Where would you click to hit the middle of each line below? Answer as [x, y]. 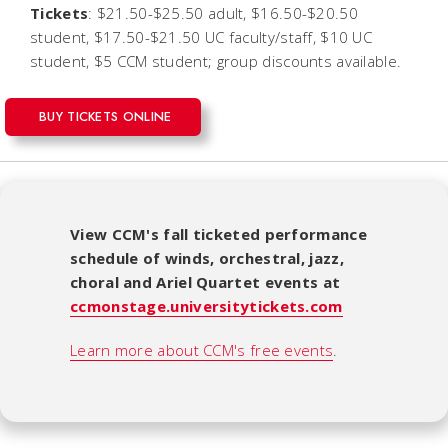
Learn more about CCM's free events [202, 349]
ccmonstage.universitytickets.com [206, 305]
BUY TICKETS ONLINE [105, 116]
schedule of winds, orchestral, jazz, [207, 257]
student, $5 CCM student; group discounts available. [216, 60]
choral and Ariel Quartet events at [205, 281]
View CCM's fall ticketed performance [218, 233]
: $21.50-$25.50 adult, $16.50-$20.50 [223, 12]
